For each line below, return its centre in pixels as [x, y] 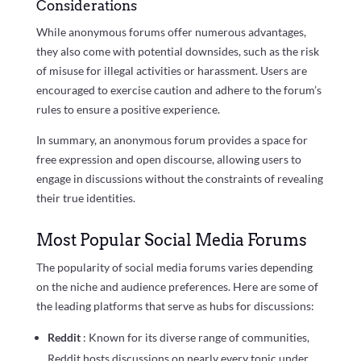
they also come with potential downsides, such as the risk [177, 51]
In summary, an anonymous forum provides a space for [172, 139]
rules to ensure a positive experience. [128, 109]
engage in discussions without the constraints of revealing [179, 178]
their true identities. [85, 197]
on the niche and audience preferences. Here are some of [177, 286]
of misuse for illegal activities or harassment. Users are [171, 70]
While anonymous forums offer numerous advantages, [171, 31]
